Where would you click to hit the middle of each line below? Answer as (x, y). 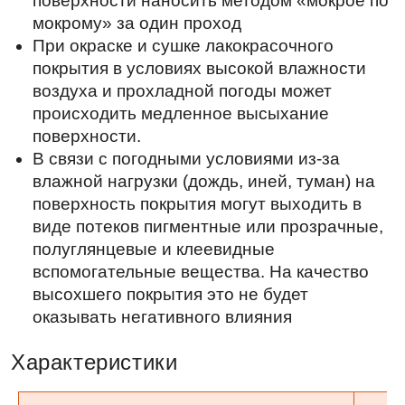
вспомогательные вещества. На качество (168, 29)
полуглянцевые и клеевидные (128, 10)
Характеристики (79, 105)
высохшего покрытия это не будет (142, 48)
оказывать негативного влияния (136, 67)
